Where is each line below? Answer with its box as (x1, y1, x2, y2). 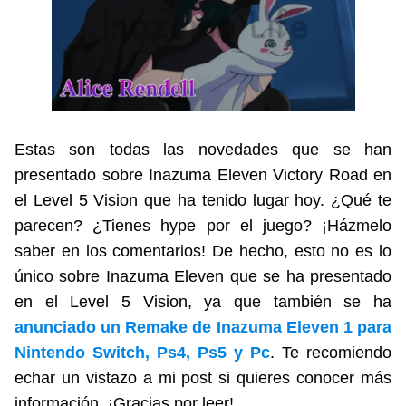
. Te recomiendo (270, 343, 391, 362)
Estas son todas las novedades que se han (14, 140, 391, 159)
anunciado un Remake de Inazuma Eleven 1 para (14, 317, 391, 336)
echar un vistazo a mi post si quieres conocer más (14, 368, 391, 387)
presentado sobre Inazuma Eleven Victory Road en (14, 165, 391, 184)
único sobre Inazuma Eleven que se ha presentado (14, 266, 391, 285)
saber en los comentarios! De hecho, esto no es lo (14, 241, 391, 260)
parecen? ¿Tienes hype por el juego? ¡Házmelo (14, 216, 391, 235)
